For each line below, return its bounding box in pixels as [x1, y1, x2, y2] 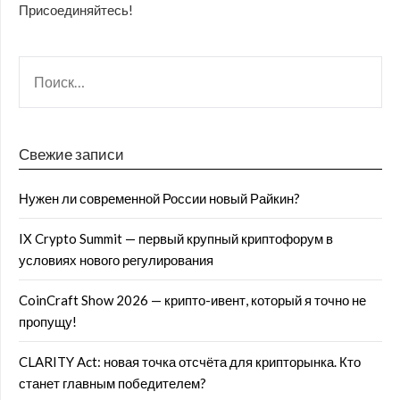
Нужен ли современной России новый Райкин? [19, 190, 300, 206]
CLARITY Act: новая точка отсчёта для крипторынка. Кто [19, 354, 361, 370]
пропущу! [19, 313, 77, 329]
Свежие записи [19, 145, 124, 163]
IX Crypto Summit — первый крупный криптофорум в [19, 230, 333, 246]
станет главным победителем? [19, 375, 206, 391]
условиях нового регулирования [19, 252, 213, 268]
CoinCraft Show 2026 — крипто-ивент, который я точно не [19, 292, 366, 308]
